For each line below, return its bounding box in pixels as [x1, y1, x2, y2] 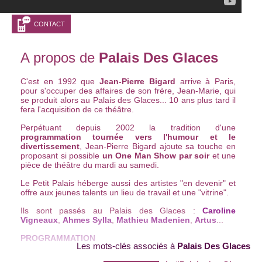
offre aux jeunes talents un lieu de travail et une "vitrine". [20, 188, 231, 198]
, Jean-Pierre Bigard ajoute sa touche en [80, 142, 236, 151]
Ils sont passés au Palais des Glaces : [20, 206, 202, 216]
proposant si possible [20, 151, 102, 161]
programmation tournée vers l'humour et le [20, 132, 236, 142]
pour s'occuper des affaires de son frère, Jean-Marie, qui [20, 86, 236, 96]
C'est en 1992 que [20, 77, 99, 87]
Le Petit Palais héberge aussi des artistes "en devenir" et [20, 178, 236, 188]
